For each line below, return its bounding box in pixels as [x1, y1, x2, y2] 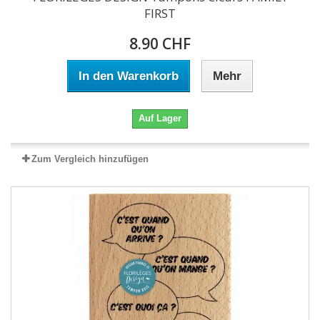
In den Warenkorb [79, 69, 179, 83]
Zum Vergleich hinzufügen [31, 154, 149, 164]
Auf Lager [139, 113, 181, 124]
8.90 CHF [129, 34, 191, 54]
